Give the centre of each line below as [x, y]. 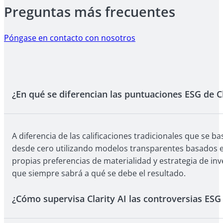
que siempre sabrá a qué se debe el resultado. [99, 173]
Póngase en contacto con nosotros [70, 38]
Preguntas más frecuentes [90, 11]
